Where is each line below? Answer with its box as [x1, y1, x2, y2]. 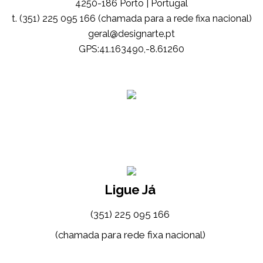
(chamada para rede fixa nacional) [55, 229, 205, 241]
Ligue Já [104, 182, 156, 197]
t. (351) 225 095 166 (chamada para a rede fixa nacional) [11, 13, 252, 24]
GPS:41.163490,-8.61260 [79, 43, 184, 55]
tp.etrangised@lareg [88, 28, 175, 39]
